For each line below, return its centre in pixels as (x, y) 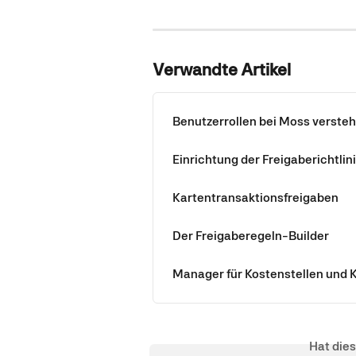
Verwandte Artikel (222, 69)
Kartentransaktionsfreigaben (255, 197)
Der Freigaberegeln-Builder (251, 235)
